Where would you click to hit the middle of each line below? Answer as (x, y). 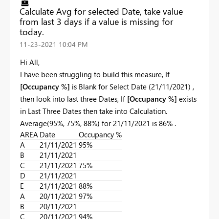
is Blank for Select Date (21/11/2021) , (132, 86)
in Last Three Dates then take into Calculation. (96, 111)
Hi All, (30, 62)
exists (187, 99)
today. (32, 32)
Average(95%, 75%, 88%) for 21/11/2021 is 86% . (99, 123)
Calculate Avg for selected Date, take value (101, 11)
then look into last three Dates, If (74, 99)
